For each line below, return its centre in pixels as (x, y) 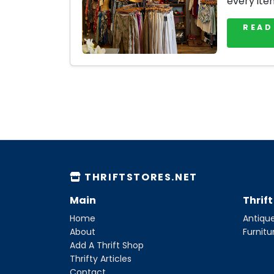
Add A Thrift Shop (107, 246)
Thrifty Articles (101, 259)
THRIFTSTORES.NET (139, 177)
